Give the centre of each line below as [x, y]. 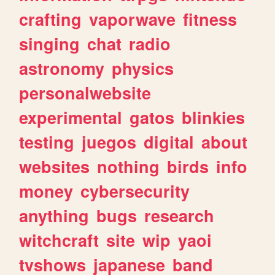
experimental [71, 117]
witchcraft [59, 240]
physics [143, 68]
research [180, 215]
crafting [51, 19]
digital [169, 141]
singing [50, 43]
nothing [129, 166]
